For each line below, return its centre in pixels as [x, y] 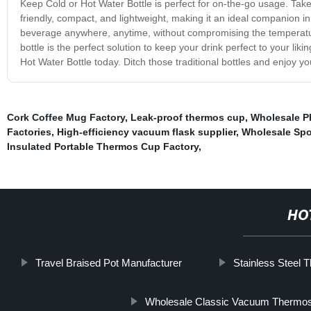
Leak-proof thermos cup [187, 117]
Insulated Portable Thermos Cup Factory [102, 146]
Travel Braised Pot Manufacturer [108, 262]
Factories [29, 132]
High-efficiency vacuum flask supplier [146, 132]
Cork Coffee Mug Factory [66, 117]
